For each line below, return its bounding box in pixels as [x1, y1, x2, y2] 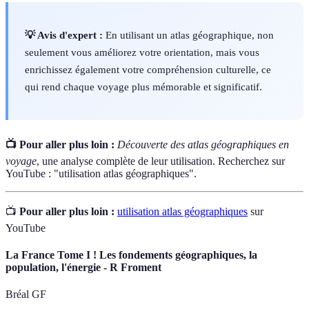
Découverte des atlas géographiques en [117, 138, 289, 150]
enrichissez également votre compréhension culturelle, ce [25, 63, 271, 76]
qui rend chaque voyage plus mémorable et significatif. [25, 81, 262, 93]
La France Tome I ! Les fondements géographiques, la [6, 248, 257, 261]
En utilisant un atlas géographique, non [103, 29, 274, 41]
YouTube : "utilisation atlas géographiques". [6, 167, 197, 179]
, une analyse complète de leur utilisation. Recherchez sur [37, 154, 285, 167]
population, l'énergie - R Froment [6, 261, 161, 273]
